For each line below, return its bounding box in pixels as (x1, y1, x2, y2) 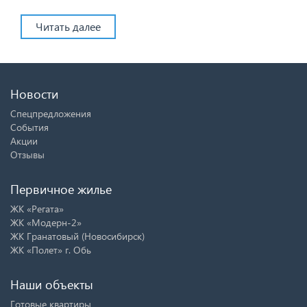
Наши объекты (10, 275, 93, 293)
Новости (10, 84, 58, 102)
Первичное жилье (10, 180, 112, 197)
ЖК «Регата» (10, 201, 64, 215)
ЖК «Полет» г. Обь (10, 243, 91, 256)
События (10, 120, 49, 134)
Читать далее (36, 19, 101, 34)
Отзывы (10, 147, 45, 161)
